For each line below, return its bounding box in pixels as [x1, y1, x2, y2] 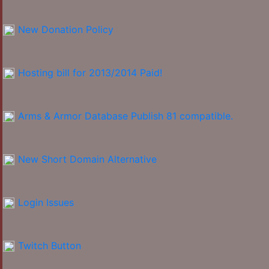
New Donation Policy [18, 23, 113, 36]
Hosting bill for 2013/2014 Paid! [18, 67, 162, 79]
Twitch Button [18, 240, 81, 252]
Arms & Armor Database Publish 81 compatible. [18, 110, 233, 122]
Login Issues [18, 196, 74, 209]
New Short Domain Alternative [18, 153, 157, 166]
